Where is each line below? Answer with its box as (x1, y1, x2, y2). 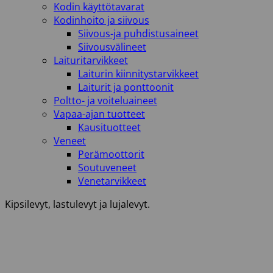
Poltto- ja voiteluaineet (54, 94, 157, 107)
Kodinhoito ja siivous (54, 13, 149, 27)
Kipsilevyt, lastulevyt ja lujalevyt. (5, 197, 150, 211)
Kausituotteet (78, 121, 141, 134)
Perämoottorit (78, 147, 144, 161)
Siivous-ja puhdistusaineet (78, 27, 199, 40)
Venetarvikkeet (78, 174, 146, 188)
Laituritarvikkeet (54, 54, 128, 67)
